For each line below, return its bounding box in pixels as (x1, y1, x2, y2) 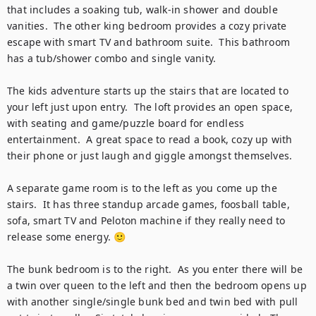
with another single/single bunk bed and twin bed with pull (7, 295, 298, 308)
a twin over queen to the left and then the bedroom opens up (7, 279, 307, 292)
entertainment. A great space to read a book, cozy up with (7, 133, 293, 146)
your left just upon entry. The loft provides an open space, (7, 100, 293, 114)
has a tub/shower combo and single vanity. (7, 51, 217, 65)
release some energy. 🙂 (7, 230, 126, 243)
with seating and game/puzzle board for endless (7, 116, 245, 130)
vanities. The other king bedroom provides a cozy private (7, 19, 287, 32)
